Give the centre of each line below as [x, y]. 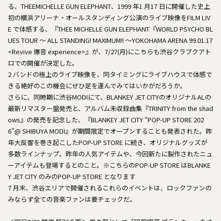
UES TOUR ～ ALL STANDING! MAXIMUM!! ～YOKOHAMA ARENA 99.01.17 [110, 40]
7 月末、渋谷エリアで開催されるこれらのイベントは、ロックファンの [110, 187]
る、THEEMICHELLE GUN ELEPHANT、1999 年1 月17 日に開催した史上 [109, 6]
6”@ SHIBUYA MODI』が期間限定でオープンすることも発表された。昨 [110, 131]
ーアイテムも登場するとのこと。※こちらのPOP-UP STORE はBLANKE [109, 165]
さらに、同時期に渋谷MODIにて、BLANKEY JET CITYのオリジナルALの [110, 97]
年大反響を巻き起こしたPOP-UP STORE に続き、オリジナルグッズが [108, 142]
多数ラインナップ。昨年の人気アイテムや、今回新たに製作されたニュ [110, 153]
